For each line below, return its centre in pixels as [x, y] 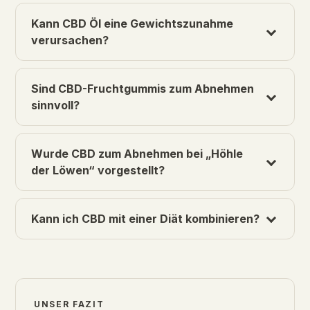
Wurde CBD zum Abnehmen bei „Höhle [137, 154]
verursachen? [70, 40]
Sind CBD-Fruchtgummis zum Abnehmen [143, 89]
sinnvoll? [55, 106]
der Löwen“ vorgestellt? [98, 171]
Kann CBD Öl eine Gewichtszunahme [132, 24]
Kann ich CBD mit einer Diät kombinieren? [145, 219]
